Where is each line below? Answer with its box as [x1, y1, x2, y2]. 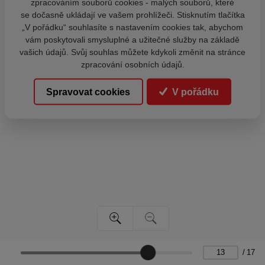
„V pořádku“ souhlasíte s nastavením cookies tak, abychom [22, 22, 243, 32]
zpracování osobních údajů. [80, 59, 185, 69]
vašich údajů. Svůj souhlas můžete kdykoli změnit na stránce [20, 47, 245, 57]
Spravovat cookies [46, 86, 131, 97]
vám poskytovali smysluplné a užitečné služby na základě [25, 34, 240, 44]
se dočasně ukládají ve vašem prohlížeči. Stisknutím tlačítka [20, 9, 245, 20]
